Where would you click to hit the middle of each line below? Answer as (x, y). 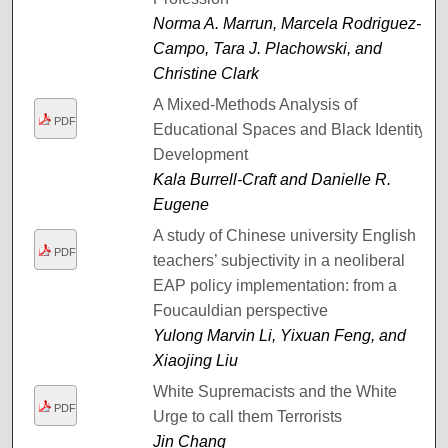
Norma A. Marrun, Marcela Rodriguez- (286, 23)
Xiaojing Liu (195, 360)
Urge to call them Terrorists (247, 416)
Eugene (180, 204)
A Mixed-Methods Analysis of (254, 104)
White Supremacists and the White (274, 391)
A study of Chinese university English (284, 235)
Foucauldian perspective (240, 310)
